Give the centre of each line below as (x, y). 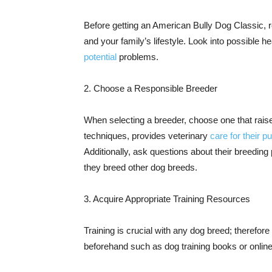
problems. (138, 57)
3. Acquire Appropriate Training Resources (167, 199)
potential (100, 57)
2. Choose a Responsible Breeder (151, 88)
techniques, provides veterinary (147, 136)
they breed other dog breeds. (141, 167)
